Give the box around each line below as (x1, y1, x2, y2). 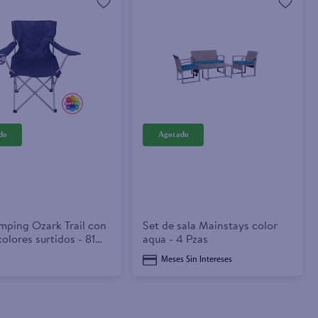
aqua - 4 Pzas (142, 230, 208, 246)
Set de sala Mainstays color (142, 216, 278, 233)
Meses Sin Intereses (160, 255, 232, 264)
